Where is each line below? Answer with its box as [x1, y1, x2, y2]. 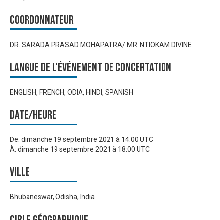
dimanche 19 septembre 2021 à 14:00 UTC [21, 136, 153, 144]
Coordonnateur [10, 13, 74, 27]
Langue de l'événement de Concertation [10, 60, 171, 75]
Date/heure [10, 108, 56, 122]
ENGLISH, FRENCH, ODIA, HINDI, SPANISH [10, 88, 133, 96]
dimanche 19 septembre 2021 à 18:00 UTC [18, 145, 150, 154]
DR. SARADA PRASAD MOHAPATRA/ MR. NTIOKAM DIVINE [10, 41, 192, 49]
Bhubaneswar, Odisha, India [10, 192, 95, 201]
